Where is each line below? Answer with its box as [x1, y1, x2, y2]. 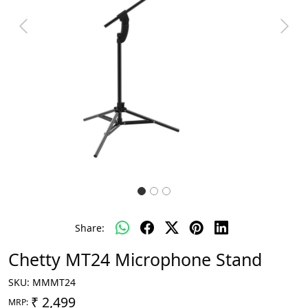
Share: [74, 221, 104, 234]
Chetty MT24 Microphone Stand [8, 247, 262, 271]
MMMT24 [32, 276, 76, 289]
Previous [22, 25, 62, 38]
